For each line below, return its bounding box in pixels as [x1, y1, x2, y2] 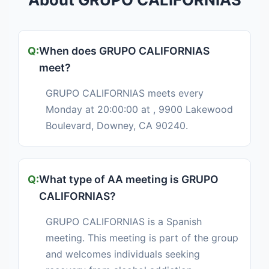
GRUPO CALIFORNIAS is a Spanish [46, 216, 202, 228]
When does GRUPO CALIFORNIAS [39, 44, 210, 58]
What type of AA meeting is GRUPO [39, 173, 219, 186]
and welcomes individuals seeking [46, 248, 200, 261]
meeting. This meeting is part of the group [46, 232, 238, 244]
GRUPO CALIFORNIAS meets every [46, 87, 204, 100]
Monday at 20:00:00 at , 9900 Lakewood [46, 103, 233, 116]
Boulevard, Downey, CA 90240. [46, 119, 188, 132]
